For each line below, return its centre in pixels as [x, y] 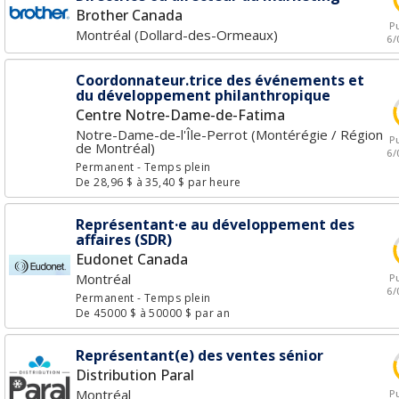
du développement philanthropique [203, 95]
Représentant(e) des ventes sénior [199, 355]
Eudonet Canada [132, 259]
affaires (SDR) [124, 240]
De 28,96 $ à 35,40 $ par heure [159, 182]
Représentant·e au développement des [215, 224]
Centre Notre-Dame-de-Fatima [180, 115]
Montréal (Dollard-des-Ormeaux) [177, 35]
